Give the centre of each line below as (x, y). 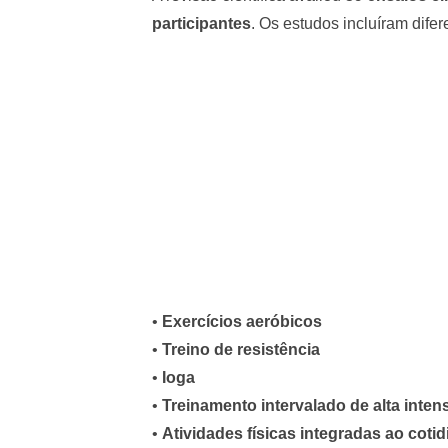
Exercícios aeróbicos (242, 322)
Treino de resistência (241, 350)
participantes (201, 24)
